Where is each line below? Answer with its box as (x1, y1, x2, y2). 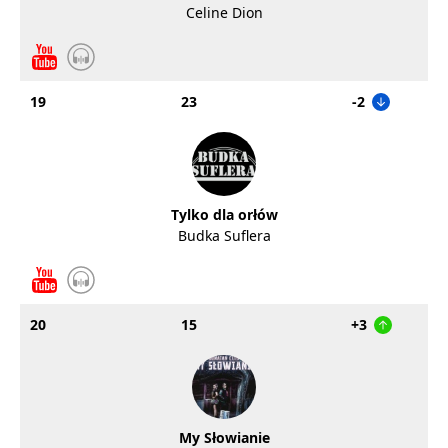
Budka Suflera (177, 226, 271, 245)
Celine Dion (185, 3, 263, 22)
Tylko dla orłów (170, 205, 278, 224)
